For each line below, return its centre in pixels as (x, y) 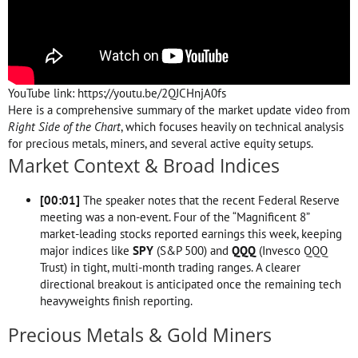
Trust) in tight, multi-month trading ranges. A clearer (170, 267)
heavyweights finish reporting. (116, 300)
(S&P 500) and (193, 250)
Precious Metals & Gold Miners (140, 334)
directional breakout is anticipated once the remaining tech (191, 284)
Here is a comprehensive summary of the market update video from (179, 109)
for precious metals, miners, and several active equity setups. (161, 143)
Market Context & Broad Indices (144, 165)
